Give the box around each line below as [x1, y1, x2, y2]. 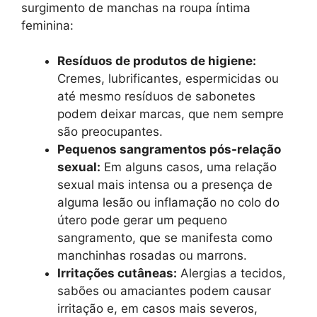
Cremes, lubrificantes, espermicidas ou [57, 71, 279, 86]
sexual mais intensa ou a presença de [57, 178, 272, 192]
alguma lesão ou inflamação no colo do [57, 195, 279, 209]
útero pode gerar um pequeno [57, 213, 227, 227]
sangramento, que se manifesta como [57, 231, 272, 245]
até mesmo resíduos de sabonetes [57, 89, 255, 103]
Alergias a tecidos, [177, 266, 286, 280]
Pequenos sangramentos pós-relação [57, 142, 281, 156]
